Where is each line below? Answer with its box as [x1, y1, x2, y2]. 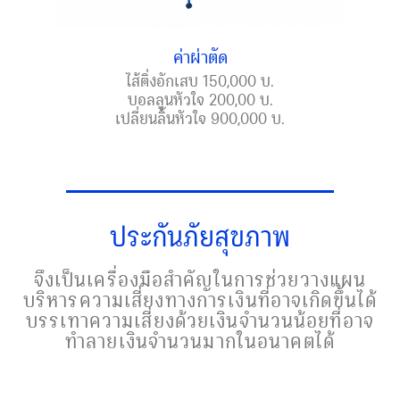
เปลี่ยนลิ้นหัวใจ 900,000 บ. [115, 103, 285, 130]
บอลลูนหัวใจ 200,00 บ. [127, 84, 273, 112]
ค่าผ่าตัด [172, 40, 228, 71]
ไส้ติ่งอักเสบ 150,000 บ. [126, 65, 274, 93]
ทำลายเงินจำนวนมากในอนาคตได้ [65, 321, 335, 356]
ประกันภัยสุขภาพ [110, 210, 290, 258]
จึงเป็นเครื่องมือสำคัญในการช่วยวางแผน [33, 260, 367, 295]
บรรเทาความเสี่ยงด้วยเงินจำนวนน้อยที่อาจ [26, 301, 374, 336]
